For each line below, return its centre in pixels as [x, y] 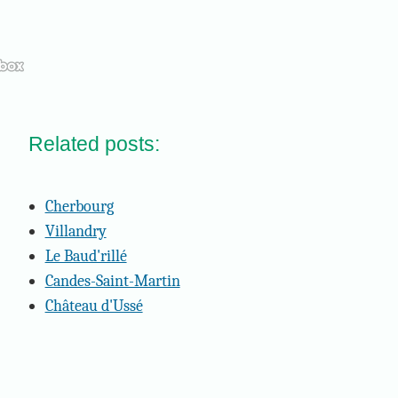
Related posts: [95, 143]
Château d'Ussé [94, 305]
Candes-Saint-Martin [112, 280]
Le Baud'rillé [86, 255]
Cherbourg [79, 206]
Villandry [76, 231]
